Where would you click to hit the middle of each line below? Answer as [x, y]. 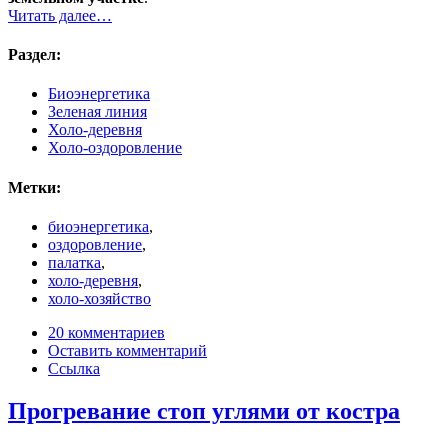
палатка [74, 262]
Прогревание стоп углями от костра [204, 410]
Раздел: [34, 55]
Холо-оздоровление [115, 148]
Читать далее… [60, 15]
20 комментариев [106, 332]
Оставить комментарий [127, 350]
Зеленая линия [97, 112]
